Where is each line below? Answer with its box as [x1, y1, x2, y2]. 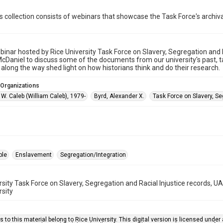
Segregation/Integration [60, 151, 126, 158]
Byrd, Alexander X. [94, 93, 144, 100]
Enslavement [15, 151, 52, 158]
